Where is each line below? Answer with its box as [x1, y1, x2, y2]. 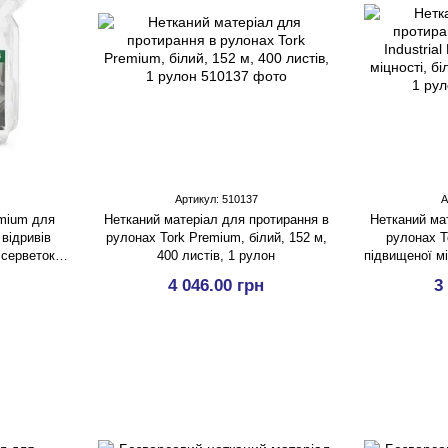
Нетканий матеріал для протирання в [103, 212, 329, 227]
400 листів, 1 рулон [157, 248, 275, 263]
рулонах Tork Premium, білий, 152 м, [105, 230, 327, 245]
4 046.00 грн [168, 276, 264, 295]
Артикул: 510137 [174, 193, 258, 205]
